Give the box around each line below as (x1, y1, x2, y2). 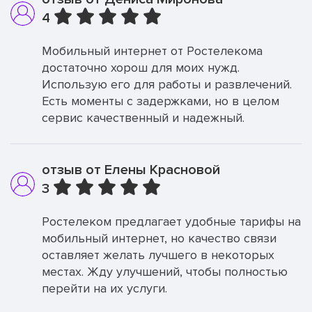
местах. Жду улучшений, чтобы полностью (42, 264, 288, 279)
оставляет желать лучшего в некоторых (42, 247, 274, 263)
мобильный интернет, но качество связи (42, 231, 276, 246)
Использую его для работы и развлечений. (42, 77, 292, 92)
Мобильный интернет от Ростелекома (42, 43, 263, 58)
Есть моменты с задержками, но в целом (42, 93, 279, 109)
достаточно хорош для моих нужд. (42, 60, 240, 75)
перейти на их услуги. (42, 281, 167, 296)
